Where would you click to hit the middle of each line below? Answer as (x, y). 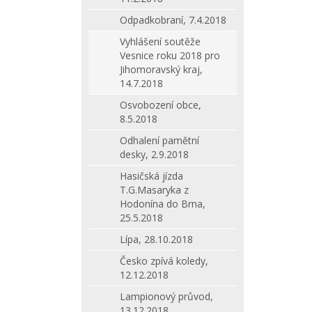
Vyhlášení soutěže (160, 41)
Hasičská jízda (151, 176)
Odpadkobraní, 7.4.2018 (173, 20)
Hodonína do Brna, (163, 204)
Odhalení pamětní (159, 140)
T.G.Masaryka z (154, 190)
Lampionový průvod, (166, 296)
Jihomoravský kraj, (161, 69)
